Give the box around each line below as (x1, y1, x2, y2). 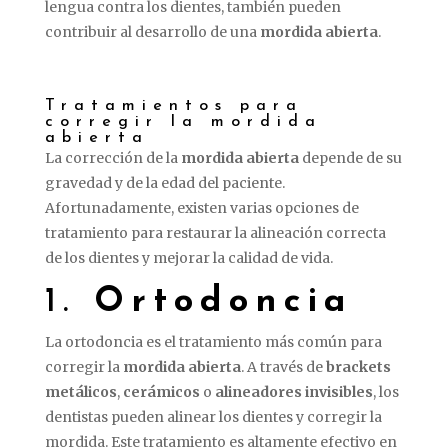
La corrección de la (44, 148, 181, 167)
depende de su (298, 148, 402, 167)
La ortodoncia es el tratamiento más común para (44, 332, 382, 351)
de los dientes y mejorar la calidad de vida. (44, 248, 333, 267)
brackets (325, 357, 391, 376)
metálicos (44, 382, 117, 401)
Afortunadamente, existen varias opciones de (44, 198, 359, 217)
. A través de (240, 357, 326, 376)
